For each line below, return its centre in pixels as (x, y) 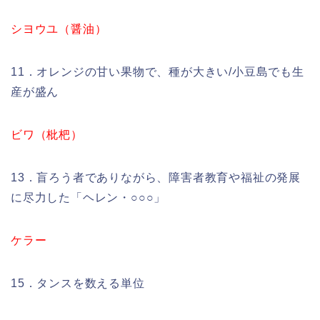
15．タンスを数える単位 (78, 284)
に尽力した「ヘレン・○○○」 (89, 198)
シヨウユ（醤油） (59, 29)
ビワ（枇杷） (47, 135)
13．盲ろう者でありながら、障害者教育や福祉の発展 (156, 178)
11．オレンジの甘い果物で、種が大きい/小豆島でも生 (157, 72)
